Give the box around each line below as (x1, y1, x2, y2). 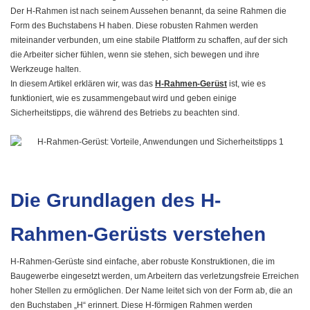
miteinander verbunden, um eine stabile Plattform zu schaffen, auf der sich (10, 35, 288, 46)
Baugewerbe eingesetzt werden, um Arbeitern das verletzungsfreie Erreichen (10, 271, 299, 282)
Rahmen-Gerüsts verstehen (10, 224, 266, 246)
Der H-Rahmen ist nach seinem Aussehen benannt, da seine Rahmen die (10, 6, 286, 17)
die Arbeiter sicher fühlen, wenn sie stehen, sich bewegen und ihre (10, 50, 259, 60)
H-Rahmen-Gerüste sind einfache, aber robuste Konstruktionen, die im (10, 257, 275, 267)
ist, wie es (227, 79, 266, 89)
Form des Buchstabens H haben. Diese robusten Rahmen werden (10, 21, 258, 31)
